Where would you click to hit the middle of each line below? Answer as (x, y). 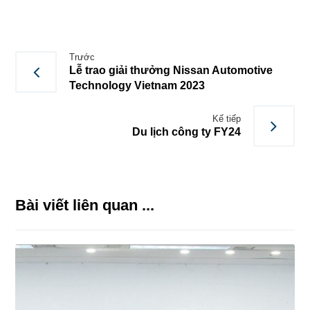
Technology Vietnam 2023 (137, 85)
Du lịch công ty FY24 (186, 131)
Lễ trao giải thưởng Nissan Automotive (171, 70)
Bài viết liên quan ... (85, 205)
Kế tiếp (226, 118)
